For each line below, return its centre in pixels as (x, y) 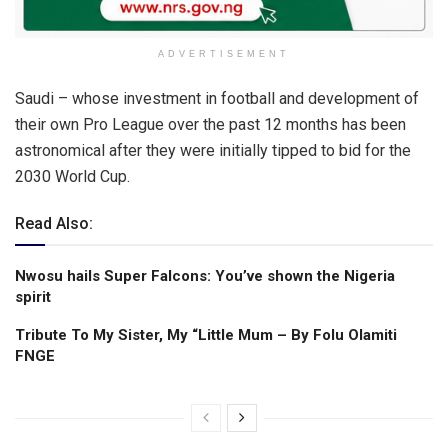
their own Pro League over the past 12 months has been (210, 125)
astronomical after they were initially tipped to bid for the (213, 151)
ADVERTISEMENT (224, 54)
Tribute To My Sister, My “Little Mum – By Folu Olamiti (206, 335)
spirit (33, 297)
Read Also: (54, 224)
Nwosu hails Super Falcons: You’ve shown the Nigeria (205, 276)
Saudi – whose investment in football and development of (217, 99)
